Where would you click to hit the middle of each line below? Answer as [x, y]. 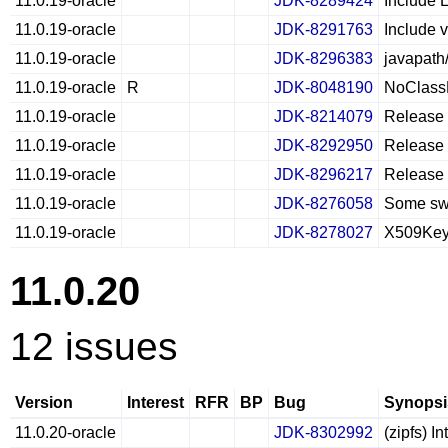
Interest [155, 402]
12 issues [94, 346]
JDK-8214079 [323, 116]
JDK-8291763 [323, 29]
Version [44, 402]
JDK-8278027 [323, 232]
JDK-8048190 [323, 87]
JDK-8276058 [323, 203]
